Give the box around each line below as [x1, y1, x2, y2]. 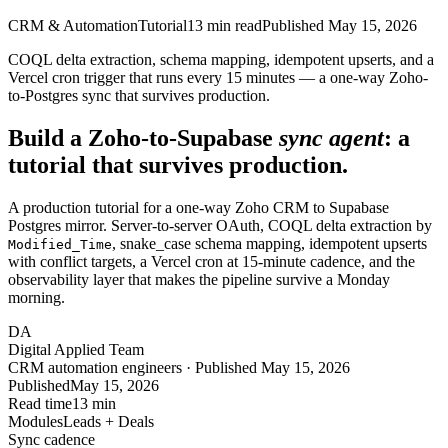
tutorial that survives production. [8, 151, 348, 178]
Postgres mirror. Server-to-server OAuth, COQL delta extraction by [8, 216, 432, 234]
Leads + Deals [63, 412, 154, 430]
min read [203, 17, 262, 34]
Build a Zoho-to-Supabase [8, 124, 273, 151]
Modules [8, 412, 63, 430]
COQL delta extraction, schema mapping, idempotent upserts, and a [8, 51, 434, 68]
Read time [8, 394, 72, 412]
